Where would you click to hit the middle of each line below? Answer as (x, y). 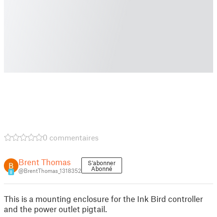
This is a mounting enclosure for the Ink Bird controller (103, 199)
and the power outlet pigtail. (55, 209)
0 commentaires (71, 137)
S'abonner (102, 163)
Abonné (102, 169)
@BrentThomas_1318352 (50, 170)
